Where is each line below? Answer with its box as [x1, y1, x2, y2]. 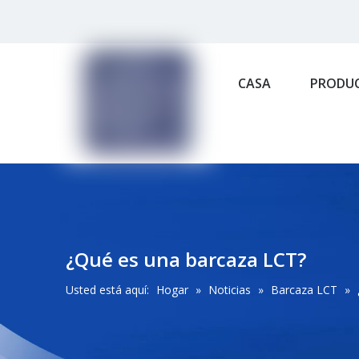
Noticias [208, 282, 251, 297]
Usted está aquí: [66, 282, 149, 297]
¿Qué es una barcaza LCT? [66, 246, 306, 272]
